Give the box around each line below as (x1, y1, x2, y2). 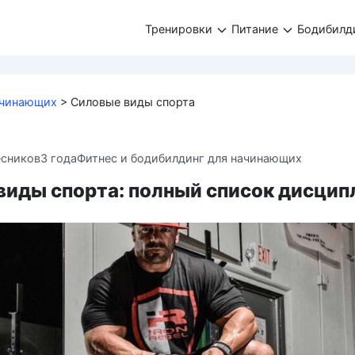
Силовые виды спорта (71, 95, 195, 109)
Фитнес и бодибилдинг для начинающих (77, 151, 302, 165)
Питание (231, 21, 278, 36)
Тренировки (145, 21, 212, 36)
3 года (40, 151, 77, 165)
